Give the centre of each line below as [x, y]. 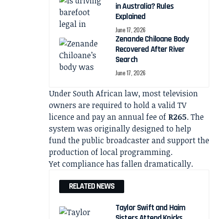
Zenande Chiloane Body [152, 39]
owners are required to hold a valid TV [118, 105]
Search [126, 60]
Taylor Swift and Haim [151, 208]
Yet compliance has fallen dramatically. [121, 164]
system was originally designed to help [120, 129]
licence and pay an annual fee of [109, 117]
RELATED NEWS [92, 186]
